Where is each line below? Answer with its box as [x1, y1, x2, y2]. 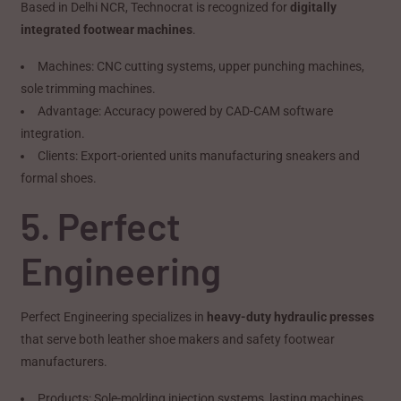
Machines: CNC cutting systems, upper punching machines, [38, 58, 365, 73]
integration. [21, 125, 86, 141]
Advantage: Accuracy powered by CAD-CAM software [38, 103, 334, 118]
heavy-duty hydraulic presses [207, 309, 375, 324]
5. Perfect [21, 202, 182, 248]
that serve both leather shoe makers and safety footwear [21, 331, 336, 346]
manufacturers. [21, 354, 108, 369]
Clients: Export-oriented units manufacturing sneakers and [38, 148, 361, 163]
